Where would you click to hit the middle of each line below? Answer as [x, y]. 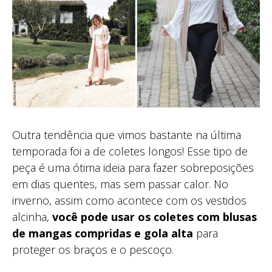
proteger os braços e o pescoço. [93, 250]
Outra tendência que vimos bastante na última [127, 135]
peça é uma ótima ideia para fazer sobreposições [133, 168]
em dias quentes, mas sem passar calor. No [120, 184]
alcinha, [32, 217]
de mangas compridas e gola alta [103, 233]
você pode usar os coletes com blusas [155, 217]
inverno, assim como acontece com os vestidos [129, 201]
